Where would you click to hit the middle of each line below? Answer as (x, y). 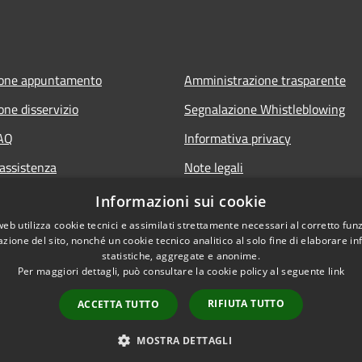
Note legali (214, 167)
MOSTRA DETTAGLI (185, 341)
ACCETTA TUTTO (118, 304)
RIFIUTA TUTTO (246, 303)
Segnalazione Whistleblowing (265, 109)
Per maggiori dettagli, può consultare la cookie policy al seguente (173, 271)
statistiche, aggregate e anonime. (181, 256)
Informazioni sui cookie (181, 201)
